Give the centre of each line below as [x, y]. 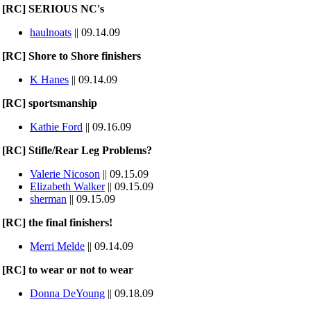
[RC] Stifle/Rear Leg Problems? [77, 150]
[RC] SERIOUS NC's [53, 9]
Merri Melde [57, 246]
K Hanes [49, 79]
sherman [48, 199]
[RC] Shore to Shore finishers [72, 56]
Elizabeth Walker [67, 186]
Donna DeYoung [67, 293]
